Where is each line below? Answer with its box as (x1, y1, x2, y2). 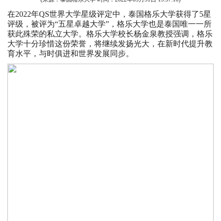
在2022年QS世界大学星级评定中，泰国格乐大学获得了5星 (7, 10, 211, 19)
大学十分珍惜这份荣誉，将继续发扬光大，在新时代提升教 (7, 39, 213, 48)
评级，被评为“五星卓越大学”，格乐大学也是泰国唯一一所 (7, 20, 212, 29)
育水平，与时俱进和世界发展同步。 (7, 49, 134, 58)
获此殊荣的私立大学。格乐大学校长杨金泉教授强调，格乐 (7, 30, 213, 38)
